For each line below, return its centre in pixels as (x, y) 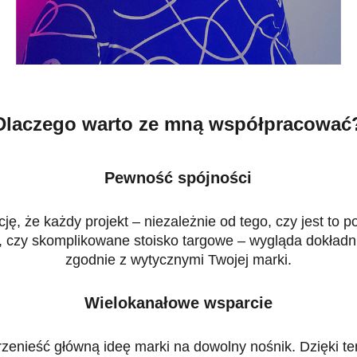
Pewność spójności (178, 178)
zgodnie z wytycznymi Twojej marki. (178, 260)
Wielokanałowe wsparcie (178, 303)
